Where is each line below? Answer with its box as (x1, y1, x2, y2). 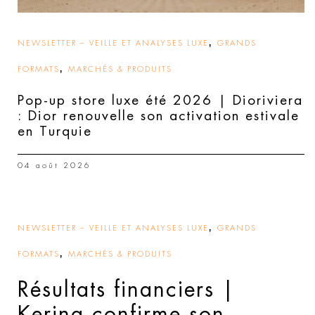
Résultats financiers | (18, 278, 236, 300)
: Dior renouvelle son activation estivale (18, 108, 300, 122)
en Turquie (18, 124, 92, 138)
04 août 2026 (18, 161, 91, 169)
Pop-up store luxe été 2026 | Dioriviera (18, 93, 303, 107)
